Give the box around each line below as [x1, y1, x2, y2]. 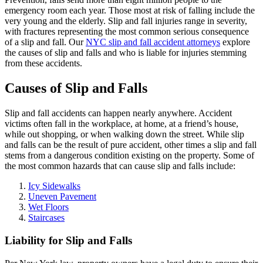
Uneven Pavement [28, 191, 96, 202]
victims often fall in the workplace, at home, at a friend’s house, [5, 119, 238, 129]
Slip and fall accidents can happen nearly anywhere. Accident [5, 108, 232, 119]
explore [220, 37, 250, 48]
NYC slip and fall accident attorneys [86, 37, 220, 48]
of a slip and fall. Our [5, 37, 86, 48]
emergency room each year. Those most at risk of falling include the [5, 5, 255, 16]
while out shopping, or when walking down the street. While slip [5, 129, 244, 140]
